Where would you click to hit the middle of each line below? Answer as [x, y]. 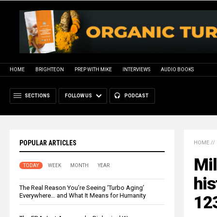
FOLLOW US [78, 95]
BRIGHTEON [50, 69]
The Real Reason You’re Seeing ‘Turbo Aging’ [82, 187]
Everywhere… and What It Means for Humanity [83, 195]
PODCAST [137, 95]
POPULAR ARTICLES [48, 143]
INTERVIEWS [136, 69]
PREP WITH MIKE [93, 69]
